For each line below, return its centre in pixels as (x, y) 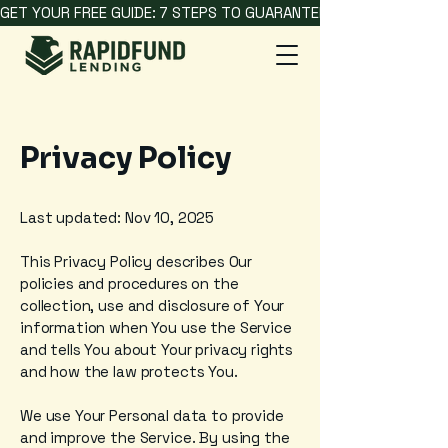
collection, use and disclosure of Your (152, 305)
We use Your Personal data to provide (152, 415)
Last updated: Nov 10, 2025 (117, 217)
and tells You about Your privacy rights (157, 349)
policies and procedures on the (129, 283)
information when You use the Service (156, 327)
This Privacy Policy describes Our (136, 261)
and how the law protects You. (129, 371)
